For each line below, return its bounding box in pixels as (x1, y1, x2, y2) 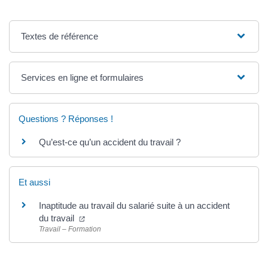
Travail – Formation (39, 225, 101, 234)
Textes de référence (21, 31, 99, 41)
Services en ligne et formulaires (21, 72, 144, 83)
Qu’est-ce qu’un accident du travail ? (39, 136, 181, 147)
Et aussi (19, 177, 50, 188)
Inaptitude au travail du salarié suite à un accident (39, 200, 230, 211)
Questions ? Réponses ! (19, 113, 113, 124)
